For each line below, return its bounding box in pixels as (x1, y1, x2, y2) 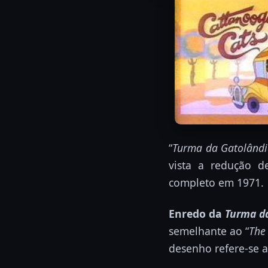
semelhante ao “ (169, 223, 249, 238)
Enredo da (169, 206, 225, 221)
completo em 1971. (169, 175, 264, 190)
